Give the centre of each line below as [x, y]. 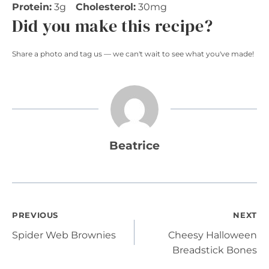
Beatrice [134, 145]
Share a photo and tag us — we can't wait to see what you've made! [133, 53]
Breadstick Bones [215, 250]
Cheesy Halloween [213, 235]
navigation [65, 251]
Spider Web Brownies [64, 235]
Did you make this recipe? [113, 26]
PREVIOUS [35, 215]
